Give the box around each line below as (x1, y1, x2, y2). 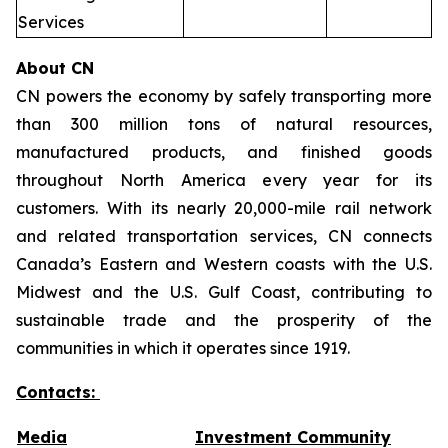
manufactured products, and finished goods (16, 142, 432, 162)
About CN (16, 58, 94, 78)
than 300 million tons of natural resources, (16, 114, 432, 134)
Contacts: (16, 382, 100, 402)
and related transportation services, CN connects (16, 226, 432, 246)
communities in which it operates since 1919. (16, 338, 350, 358)
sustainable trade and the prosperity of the (16, 310, 432, 330)
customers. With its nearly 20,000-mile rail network (16, 198, 432, 218)
